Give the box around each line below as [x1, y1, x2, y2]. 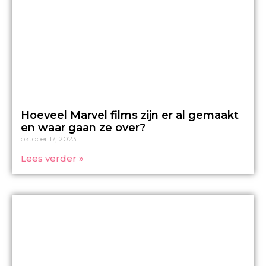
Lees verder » [21, 152, 84, 164]
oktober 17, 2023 [21, 134, 77, 143]
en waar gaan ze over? [21, 121, 145, 134]
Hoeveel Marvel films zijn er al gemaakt [21, 108, 239, 122]
